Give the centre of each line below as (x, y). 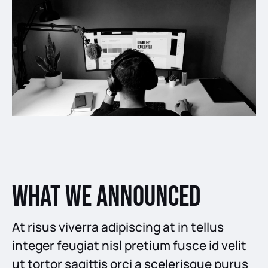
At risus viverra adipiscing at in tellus (118, 226)
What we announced (106, 197)
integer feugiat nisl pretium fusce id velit (129, 245)
